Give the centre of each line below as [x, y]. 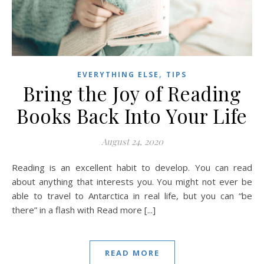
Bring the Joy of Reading [132, 93]
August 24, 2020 [132, 141]
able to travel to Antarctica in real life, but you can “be [132, 195]
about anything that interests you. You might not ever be [132, 181]
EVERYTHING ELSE [118, 74]
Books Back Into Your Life [132, 115]
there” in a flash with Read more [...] [84, 209]
